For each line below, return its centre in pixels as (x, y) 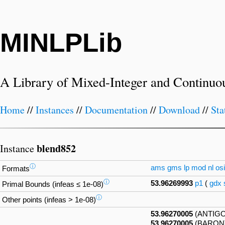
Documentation (116, 110)
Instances (55, 110)
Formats (16, 168)
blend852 (56, 148)
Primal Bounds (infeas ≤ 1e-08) (53, 184)
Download (179, 110)
